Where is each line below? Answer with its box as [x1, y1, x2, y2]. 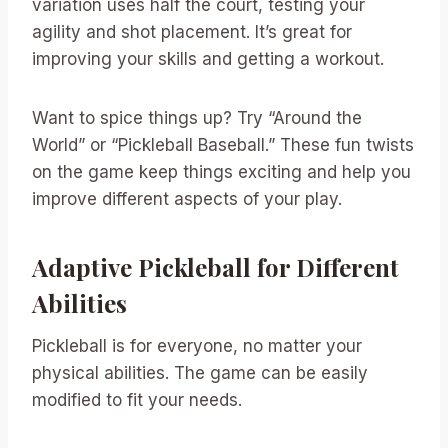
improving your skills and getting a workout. [32, 48, 384, 69]
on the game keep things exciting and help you [32, 161, 411, 182]
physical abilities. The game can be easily [32, 362, 368, 383]
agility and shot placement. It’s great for [32, 21, 352, 42]
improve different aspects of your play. [32, 188, 342, 209]
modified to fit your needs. [32, 389, 242, 410]
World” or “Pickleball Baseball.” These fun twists [32, 134, 414, 155]
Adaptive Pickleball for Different [32, 250, 399, 283]
